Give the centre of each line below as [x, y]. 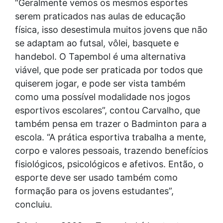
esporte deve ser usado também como [96, 177]
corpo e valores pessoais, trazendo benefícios [111, 150]
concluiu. [34, 204]
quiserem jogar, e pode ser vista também [100, 83]
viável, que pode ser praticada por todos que [109, 70]
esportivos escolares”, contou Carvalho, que [108, 110]
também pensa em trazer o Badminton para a [111, 123]
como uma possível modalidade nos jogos [103, 97]
